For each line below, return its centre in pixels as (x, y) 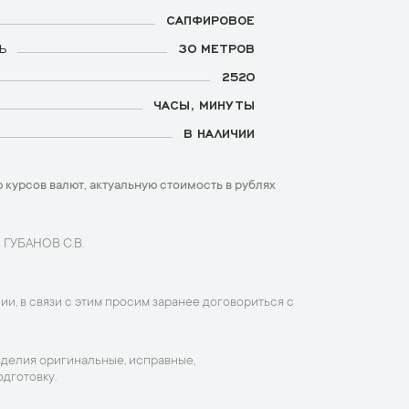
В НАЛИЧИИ (219, 132)
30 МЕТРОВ (216, 47)
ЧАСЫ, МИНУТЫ (204, 104)
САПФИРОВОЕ (210, 19)
